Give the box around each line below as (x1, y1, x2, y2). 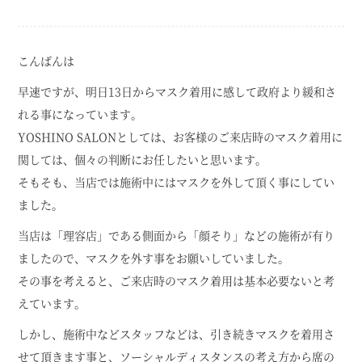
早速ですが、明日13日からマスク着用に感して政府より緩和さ (18, 83, 337, 99)
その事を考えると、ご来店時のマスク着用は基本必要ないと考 (18, 272, 335, 288)
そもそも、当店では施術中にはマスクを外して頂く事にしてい (18, 174, 335, 190)
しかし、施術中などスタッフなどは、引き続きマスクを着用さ (18, 326, 335, 342)
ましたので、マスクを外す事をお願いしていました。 (18, 250, 290, 266)
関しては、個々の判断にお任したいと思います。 (18, 151, 267, 167)
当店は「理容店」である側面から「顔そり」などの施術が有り (18, 227, 335, 243)
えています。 (18, 295, 86, 311)
